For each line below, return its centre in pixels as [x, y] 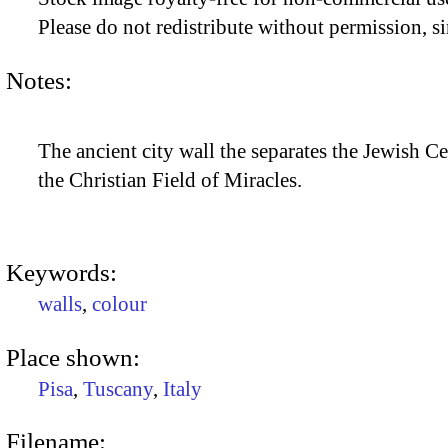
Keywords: [61, 273]
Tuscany [118, 388]
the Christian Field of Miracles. [170, 180]
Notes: [39, 80]
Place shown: [73, 357]
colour [119, 304]
